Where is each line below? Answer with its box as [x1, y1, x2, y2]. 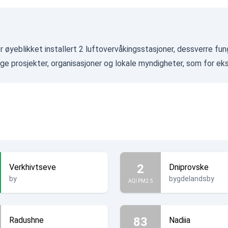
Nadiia [169, 215, 190, 225]
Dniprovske [169, 162, 209, 172]
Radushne [9, 215, 44, 225]
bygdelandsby [169, 175, 214, 183]
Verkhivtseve [9, 162, 56, 172]
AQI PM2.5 [128, 178, 153, 184]
